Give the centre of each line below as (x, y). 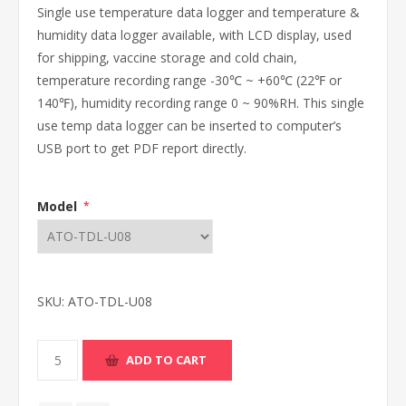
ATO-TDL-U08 (110, 301)
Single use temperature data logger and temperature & (198, 12)
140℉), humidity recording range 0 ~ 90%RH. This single (201, 103)
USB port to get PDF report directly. (142, 148)
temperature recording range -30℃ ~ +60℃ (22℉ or (189, 80)
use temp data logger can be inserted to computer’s (189, 126)
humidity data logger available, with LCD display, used (194, 35)
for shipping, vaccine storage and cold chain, (167, 58)
